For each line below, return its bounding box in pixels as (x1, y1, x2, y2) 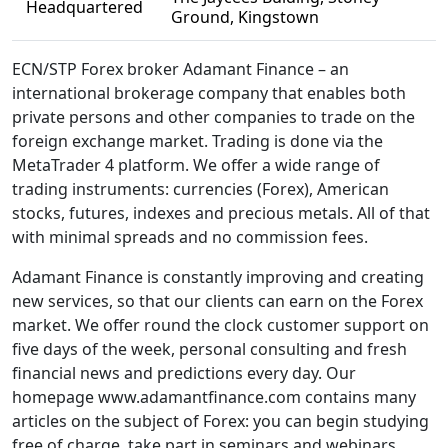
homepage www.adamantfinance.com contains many (12, 386, 416, 408)
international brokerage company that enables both (12, 82, 406, 104)
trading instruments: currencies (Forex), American (12, 178, 389, 200)
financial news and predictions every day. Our (12, 362, 356, 384)
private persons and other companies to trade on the (12, 106, 415, 128)
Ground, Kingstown (170, 6, 319, 28)
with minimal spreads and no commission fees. (12, 226, 368, 248)
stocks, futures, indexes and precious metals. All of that (12, 202, 430, 224)
